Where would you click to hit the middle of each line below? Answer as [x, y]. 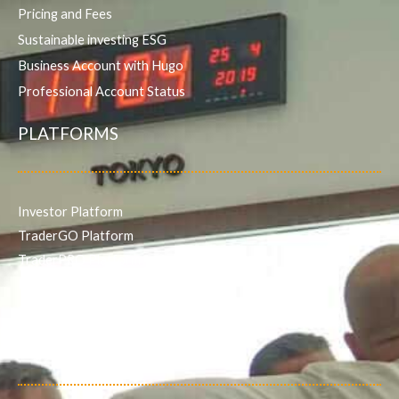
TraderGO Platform [76, 235]
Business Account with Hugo [101, 65]
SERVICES [56, 346]
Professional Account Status [102, 91]
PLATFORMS [68, 133]
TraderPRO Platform [79, 259]
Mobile [38, 283]
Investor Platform [70, 211]
